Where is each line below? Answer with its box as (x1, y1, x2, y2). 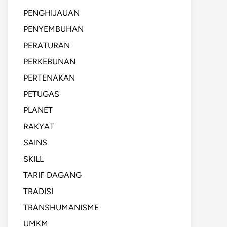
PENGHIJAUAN (23, 8, 80, 18)
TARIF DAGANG (23, 170, 82, 180)
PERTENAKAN (23, 73, 75, 83)
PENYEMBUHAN (23, 24, 84, 34)
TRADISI (23, 186, 53, 196)
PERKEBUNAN (23, 57, 75, 66)
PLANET (23, 105, 53, 115)
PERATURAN (23, 41, 70, 50)
